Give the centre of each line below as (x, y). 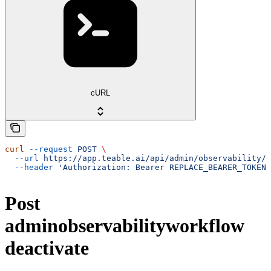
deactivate (47, 248)
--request (48, 149)
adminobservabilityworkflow (125, 226)
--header (29, 167)
